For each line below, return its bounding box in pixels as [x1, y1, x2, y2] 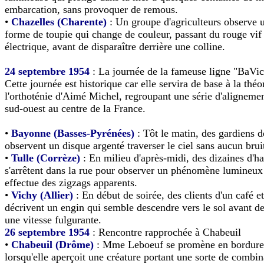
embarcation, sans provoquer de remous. [5, 3, 178, 15]
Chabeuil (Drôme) [11, 238, 94, 250]
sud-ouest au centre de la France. [5, 102, 146, 114]
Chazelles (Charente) [11, 15, 107, 28]
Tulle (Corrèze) [11, 151, 80, 164]
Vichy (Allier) [11, 189, 73, 201]
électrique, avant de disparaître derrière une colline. [5, 40, 225, 52]
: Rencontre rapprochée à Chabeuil [90, 226, 241, 238]
